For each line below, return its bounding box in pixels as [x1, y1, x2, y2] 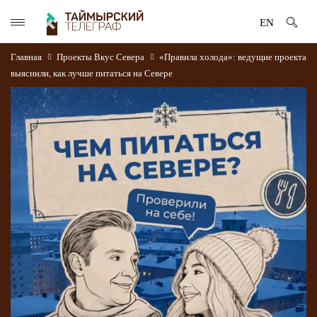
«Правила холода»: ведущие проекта [159, 52, 306, 62]
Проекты [57, 52, 92, 62]
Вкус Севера [94, 52, 144, 62]
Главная [11, 52, 44, 62]
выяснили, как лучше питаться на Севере [11, 68, 173, 79]
